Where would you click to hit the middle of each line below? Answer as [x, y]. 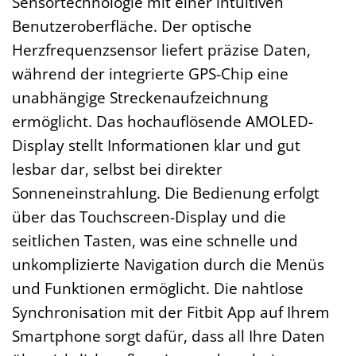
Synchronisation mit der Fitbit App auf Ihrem [171, 311]
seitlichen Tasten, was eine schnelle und [155, 240]
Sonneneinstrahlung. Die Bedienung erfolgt [166, 192]
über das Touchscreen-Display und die [149, 216]
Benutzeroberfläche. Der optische [132, 25]
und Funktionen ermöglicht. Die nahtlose [158, 288]
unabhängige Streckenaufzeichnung [140, 97]
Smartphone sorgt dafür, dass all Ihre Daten [168, 335]
